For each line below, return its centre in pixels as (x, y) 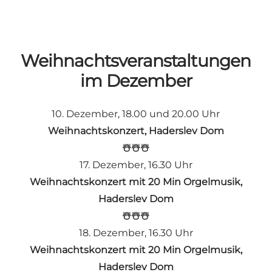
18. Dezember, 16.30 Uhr (136, 233)
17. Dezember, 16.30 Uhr (136, 165)
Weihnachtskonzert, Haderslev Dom (136, 131)
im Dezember (136, 81)
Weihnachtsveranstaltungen (136, 61)
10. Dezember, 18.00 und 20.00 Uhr (136, 114)
